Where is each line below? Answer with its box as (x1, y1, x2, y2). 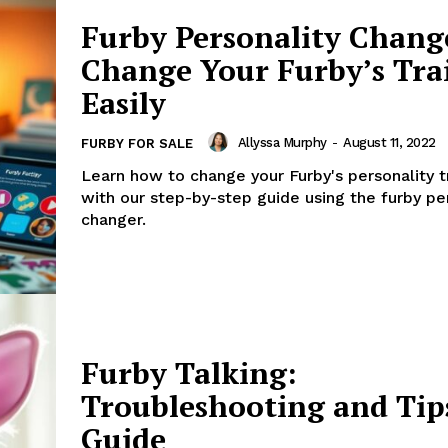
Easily (81, 83, 166, 124)
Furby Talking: (81, 353, 297, 394)
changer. (81, 210, 146, 230)
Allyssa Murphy (237, 134, 327, 150)
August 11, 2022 (343, 134, 436, 150)
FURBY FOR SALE (81, 136, 193, 152)
